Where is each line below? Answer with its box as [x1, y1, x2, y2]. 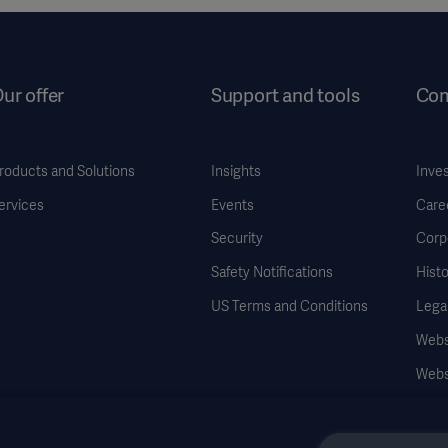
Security [210, 229, 263, 248]
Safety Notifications [210, 263, 333, 282]
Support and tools [210, 82, 360, 108]
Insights [210, 161, 261, 180]
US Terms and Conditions [210, 297, 368, 316]
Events [210, 195, 254, 214]
